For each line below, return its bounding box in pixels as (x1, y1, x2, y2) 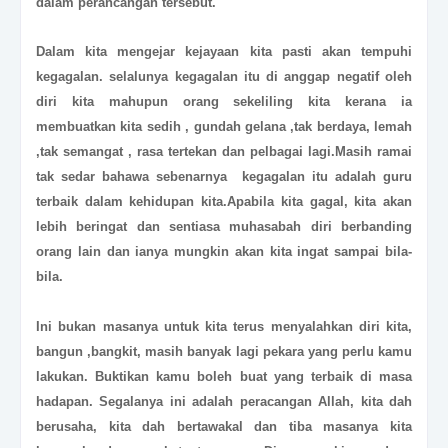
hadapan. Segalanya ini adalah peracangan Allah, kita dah (36, 394, 412, 410)
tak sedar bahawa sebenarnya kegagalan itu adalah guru (36, 169, 412, 185)
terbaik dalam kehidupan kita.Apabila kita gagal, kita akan (36, 194, 412, 210)
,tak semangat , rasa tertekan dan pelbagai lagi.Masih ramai (36, 144, 412, 160)
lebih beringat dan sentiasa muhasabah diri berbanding (36, 219, 412, 235)
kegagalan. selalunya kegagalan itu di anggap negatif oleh (36, 69, 412, 85)
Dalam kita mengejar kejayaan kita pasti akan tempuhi (36, 44, 412, 60)
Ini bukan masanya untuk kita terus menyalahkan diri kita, (36, 319, 412, 335)
